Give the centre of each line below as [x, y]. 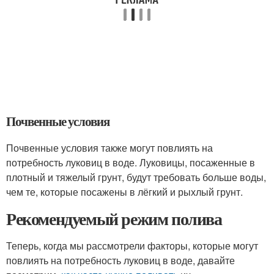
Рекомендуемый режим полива [114, 219]
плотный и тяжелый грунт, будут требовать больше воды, [136, 177]
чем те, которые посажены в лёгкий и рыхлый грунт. [124, 192]
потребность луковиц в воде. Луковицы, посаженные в [131, 162]
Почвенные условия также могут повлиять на [109, 148]
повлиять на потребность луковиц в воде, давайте [120, 260]
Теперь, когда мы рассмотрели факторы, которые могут [132, 246]
